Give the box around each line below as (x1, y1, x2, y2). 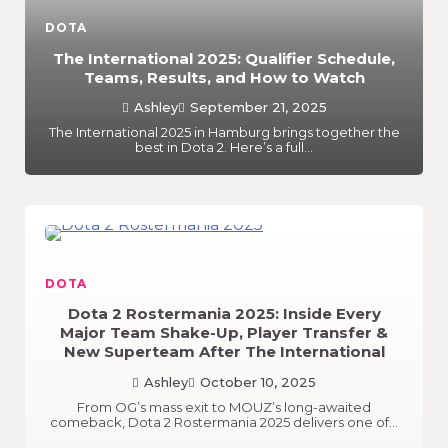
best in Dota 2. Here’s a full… (135, 138, 313, 155)
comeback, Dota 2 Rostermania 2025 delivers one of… (50, 413, 398, 430)
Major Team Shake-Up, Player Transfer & (60, 323, 388, 343)
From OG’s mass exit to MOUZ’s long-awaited (77, 398, 371, 415)
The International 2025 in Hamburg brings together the (48, 123, 400, 140)
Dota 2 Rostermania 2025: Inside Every (67, 304, 381, 324)
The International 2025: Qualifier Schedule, (53, 48, 395, 68)
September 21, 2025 (189, 98, 327, 115)
